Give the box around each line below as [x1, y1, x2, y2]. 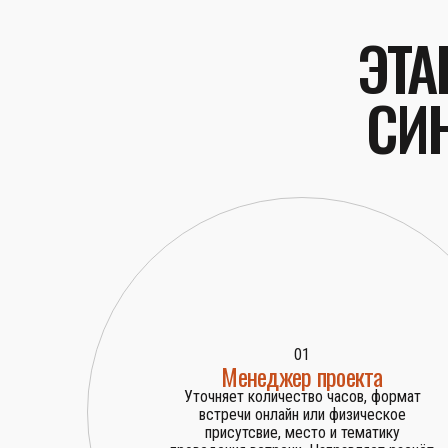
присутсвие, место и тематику [204, 423, 400, 443]
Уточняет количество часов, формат [183, 387, 421, 407]
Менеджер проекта [221, 358, 383, 395]
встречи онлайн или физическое [198, 405, 406, 425]
